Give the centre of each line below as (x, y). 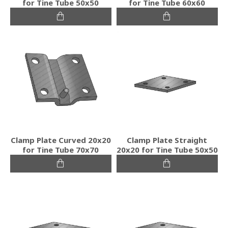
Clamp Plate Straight (167, 140)
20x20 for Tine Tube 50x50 (167, 149)
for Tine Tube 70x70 (61, 149)
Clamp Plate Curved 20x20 (61, 140)
